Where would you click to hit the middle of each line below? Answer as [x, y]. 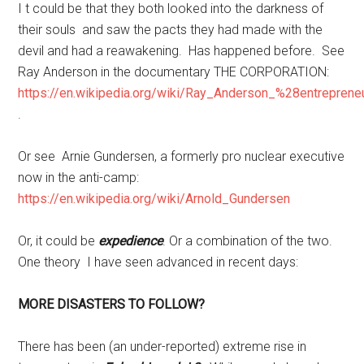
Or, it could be [58, 241]
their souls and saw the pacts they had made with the [171, 30]
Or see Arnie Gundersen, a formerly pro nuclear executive [182, 156]
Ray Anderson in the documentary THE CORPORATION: [174, 72]
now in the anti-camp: [79, 178]
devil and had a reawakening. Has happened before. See [182, 51]
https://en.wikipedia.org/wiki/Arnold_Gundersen [154, 199]
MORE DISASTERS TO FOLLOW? [112, 304]
